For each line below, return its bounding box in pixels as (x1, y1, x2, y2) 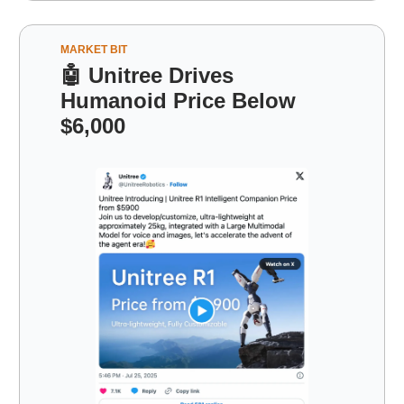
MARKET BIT (60, 42, 127, 56)
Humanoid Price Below (60, 87, 296, 113)
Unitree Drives (82, 62, 234, 87)
